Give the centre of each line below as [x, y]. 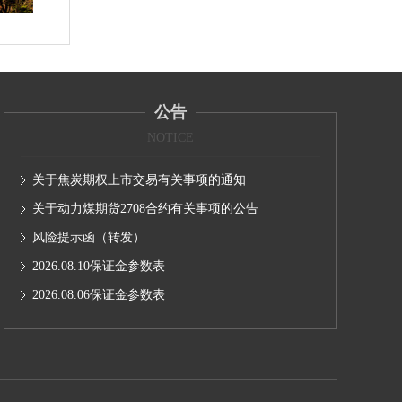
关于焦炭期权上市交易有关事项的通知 [139, 180]
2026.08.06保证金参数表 [99, 295]
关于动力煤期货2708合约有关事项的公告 [145, 209]
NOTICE [170, 138]
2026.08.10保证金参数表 [99, 266]
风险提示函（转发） [89, 237]
